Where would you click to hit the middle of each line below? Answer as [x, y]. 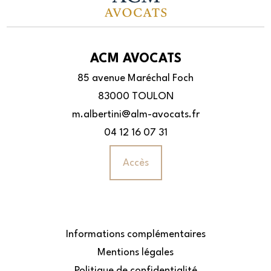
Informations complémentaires [135, 234]
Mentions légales [135, 252]
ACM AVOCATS [135, 59]
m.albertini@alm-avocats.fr [135, 115]
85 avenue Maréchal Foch [135, 79]
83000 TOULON [135, 97]
